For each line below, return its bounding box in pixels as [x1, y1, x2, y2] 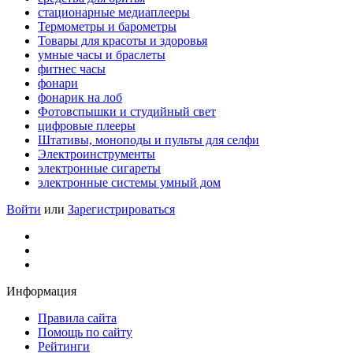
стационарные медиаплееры [38, 6, 190, 19]
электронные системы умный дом [38, 176, 221, 189]
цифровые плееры [38, 119, 136, 132]
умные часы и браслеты [38, 48, 165, 61]
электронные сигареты [38, 162, 161, 175]
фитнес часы [38, 62, 106, 76]
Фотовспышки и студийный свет [38, 105, 216, 118]
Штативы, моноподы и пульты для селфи [38, 133, 259, 147]
